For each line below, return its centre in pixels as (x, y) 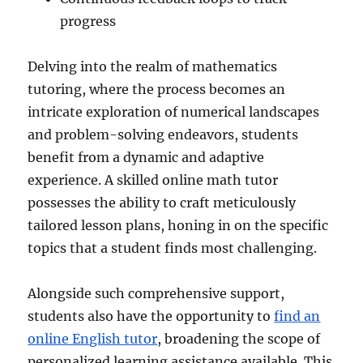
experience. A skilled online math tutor (153, 179)
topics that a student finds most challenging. (173, 248)
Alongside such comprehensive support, (156, 293)
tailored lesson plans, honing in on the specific (178, 225)
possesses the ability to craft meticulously (162, 202)
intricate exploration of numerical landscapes (174, 111)
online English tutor (93, 338)
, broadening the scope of (239, 338)
